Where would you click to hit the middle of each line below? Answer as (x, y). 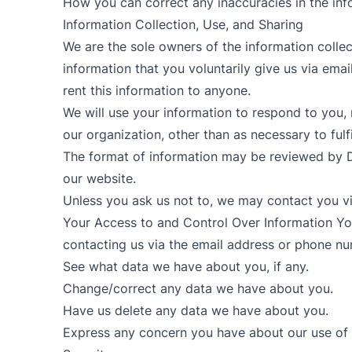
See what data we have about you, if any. (186, 266)
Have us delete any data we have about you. (196, 310)
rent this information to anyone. (157, 90)
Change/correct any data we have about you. (198, 288)
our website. (99, 178)
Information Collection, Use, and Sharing (183, 24)
